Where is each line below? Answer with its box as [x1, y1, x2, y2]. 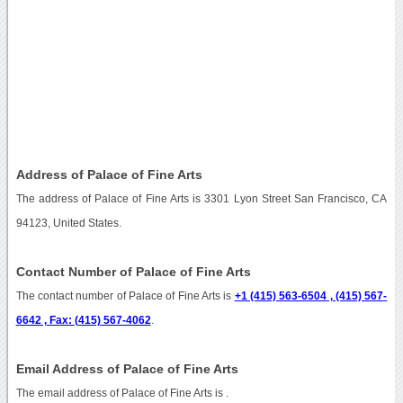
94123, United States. [15, 217, 121, 228]
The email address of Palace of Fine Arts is [15, 387, 226, 399]
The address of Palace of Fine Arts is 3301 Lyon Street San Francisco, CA [15, 193, 388, 204]
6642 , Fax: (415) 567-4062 [15, 314, 151, 326]
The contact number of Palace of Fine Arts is [15, 290, 235, 301]
